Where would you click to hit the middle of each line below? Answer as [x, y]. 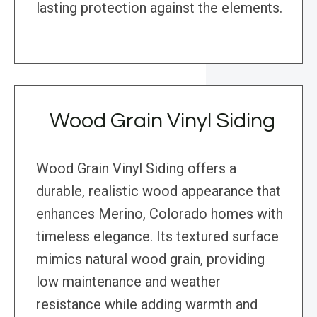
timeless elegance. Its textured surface [157, 237]
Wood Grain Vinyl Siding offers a [136, 169]
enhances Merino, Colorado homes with [160, 214]
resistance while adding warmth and [147, 305]
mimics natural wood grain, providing [150, 259]
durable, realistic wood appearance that [158, 191]
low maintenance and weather [128, 282]
